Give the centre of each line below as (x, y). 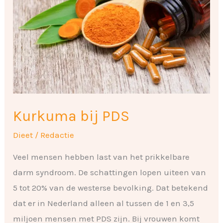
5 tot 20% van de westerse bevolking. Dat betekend (111, 187)
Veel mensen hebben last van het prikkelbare (102, 157)
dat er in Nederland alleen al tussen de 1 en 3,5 (104, 203)
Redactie (57, 135)
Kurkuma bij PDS (71, 116)
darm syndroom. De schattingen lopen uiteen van (110, 172)
